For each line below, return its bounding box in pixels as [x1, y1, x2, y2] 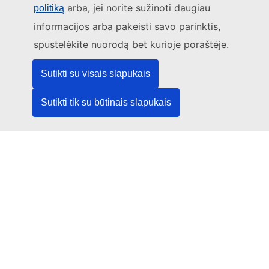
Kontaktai [15, 25, 59, 38]
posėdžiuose [182, 1, 233, 13]
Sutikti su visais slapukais [41, 68, 150, 79]
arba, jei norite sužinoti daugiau [64, 2, 210, 14]
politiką [34, 3, 64, 13]
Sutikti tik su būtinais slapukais [41, 97, 171, 107]
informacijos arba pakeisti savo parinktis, [34, 20, 220, 32]
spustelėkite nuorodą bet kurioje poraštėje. [34, 38, 229, 50]
